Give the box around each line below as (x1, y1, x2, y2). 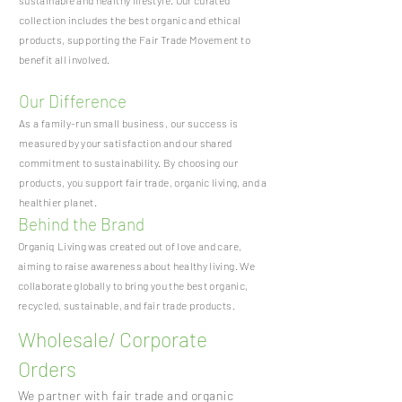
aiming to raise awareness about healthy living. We (18, 259, 255, 272)
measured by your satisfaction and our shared (19, 136, 232, 149)
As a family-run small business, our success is (19, 117, 239, 129)
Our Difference (19, 91, 127, 111)
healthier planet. (19, 196, 98, 208)
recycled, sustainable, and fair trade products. (18, 299, 235, 311)
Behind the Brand (18, 214, 144, 234)
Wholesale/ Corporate (18, 327, 207, 352)
